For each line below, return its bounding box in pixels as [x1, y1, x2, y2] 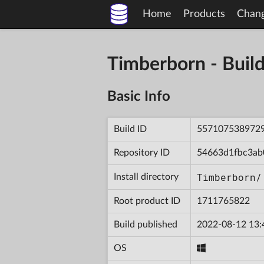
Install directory [114, 171, 179, 181]
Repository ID [114, 147, 170, 157]
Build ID [114, 124, 147, 134]
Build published [114, 219, 177, 229]
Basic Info [107, 89, 170, 104]
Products [183, 9, 225, 19]
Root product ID [114, 196, 180, 206]
